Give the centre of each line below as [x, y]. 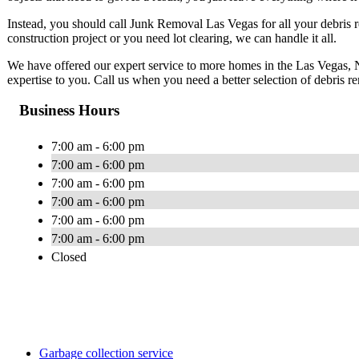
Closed [69, 257]
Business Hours [69, 111]
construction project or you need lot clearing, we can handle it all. [172, 38]
